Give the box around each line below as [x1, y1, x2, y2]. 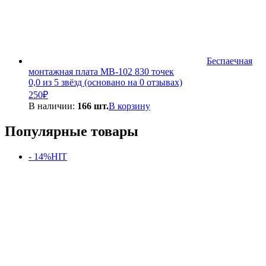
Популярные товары [5, 123, 138, 139]
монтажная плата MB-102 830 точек [28, 66, 174, 77]
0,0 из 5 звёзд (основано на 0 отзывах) [28, 77, 182, 88]
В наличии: [28, 101, 77, 112]
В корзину [109, 101, 150, 112]
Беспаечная [207, 56, 252, 66]
